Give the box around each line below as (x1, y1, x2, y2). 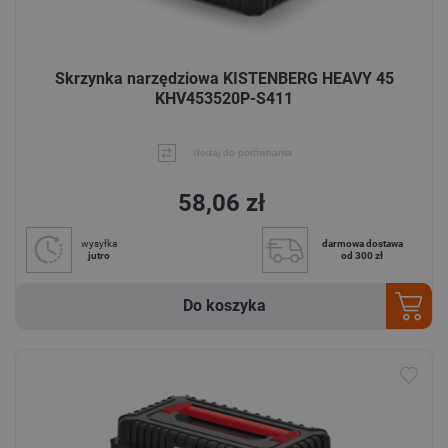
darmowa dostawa (321, 238, 403, 250)
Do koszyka (182, 296, 266, 316)
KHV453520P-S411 (155, 88, 293, 108)
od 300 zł (341, 250, 383, 262)
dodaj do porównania (193, 147, 292, 159)
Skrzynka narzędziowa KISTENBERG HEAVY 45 (54, 68, 394, 88)
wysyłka (81, 238, 117, 250)
